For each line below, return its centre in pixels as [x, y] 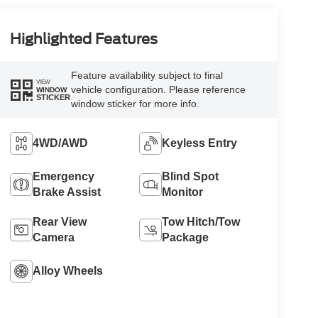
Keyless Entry [200, 143]
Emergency [63, 177]
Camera [53, 238]
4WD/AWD [60, 143]
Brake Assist [66, 192]
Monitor [183, 192]
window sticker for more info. [135, 104]
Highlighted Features [83, 39]
